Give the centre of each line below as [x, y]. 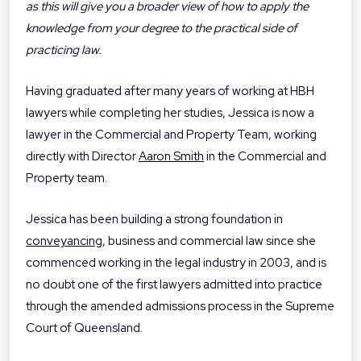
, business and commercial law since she [209, 241]
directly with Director [82, 157]
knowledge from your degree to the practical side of [162, 29]
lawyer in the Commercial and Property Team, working [171, 135]
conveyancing [64, 241]
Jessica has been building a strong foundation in [154, 220]
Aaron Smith [171, 157]
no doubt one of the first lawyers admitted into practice [174, 285]
